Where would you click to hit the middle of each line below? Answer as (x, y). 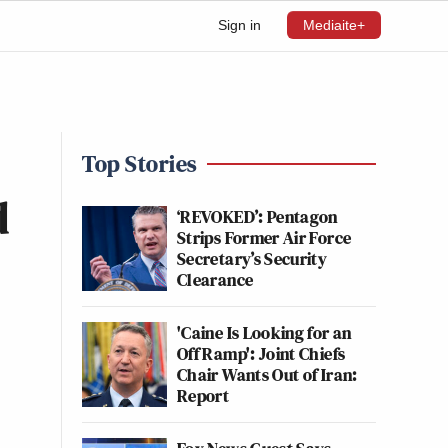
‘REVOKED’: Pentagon (257, 216)
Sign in (239, 25)
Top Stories (139, 163)
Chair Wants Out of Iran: (267, 374)
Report (203, 395)
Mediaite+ (334, 25)
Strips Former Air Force (264, 237)
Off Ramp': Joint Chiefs (261, 353)
